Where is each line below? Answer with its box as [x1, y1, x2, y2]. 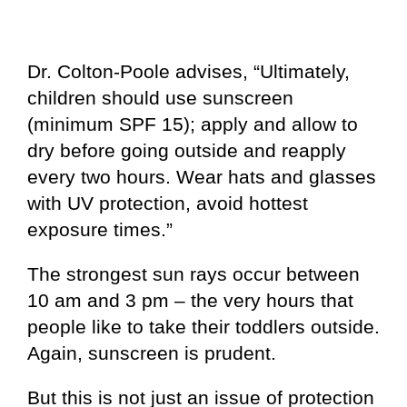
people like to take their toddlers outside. [27, 316, 380, 338]
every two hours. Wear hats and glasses [27, 166, 376, 188]
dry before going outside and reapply [27, 140, 346, 162]
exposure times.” [27, 219, 173, 241]
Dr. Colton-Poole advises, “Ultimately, [27, 61, 350, 83]
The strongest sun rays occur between [27, 263, 360, 285]
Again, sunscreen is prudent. [27, 342, 276, 364]
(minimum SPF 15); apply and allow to [27, 114, 358, 135]
